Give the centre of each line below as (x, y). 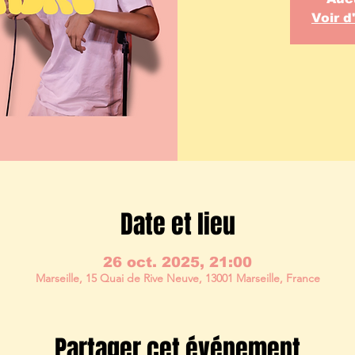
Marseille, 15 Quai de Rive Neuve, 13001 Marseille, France (177, 278)
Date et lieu (177, 224)
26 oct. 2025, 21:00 (178, 262)
